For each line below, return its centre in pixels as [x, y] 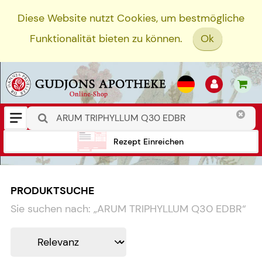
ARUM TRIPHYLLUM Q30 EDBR [170, 209]
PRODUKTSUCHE [52, 190]
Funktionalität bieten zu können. [106, 39]
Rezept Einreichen [149, 141]
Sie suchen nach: [51, 209]
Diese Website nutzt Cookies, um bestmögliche [131, 18]
